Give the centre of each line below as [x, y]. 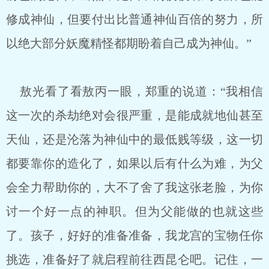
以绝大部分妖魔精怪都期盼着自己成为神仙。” [129, 43]
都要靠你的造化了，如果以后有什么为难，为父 [134, 163]
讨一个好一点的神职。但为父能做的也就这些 [134, 211]
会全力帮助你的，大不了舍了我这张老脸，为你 [134, 187]
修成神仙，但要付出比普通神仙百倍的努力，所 [134, 19]
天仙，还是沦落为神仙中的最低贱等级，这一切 [134, 139]
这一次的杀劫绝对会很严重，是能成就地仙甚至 [134, 115]
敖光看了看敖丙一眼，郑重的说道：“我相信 [134, 91]
